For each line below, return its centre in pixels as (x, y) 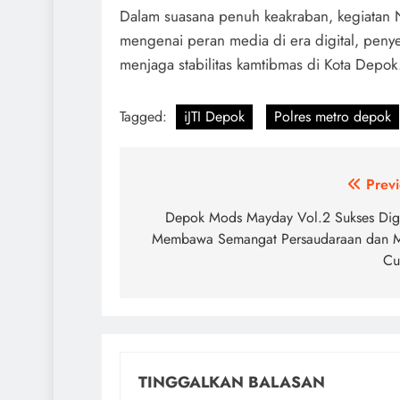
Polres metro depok (333, 116)
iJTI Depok (214, 116)
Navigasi (180, 188)
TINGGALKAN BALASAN (232, 382)
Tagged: (146, 116)
